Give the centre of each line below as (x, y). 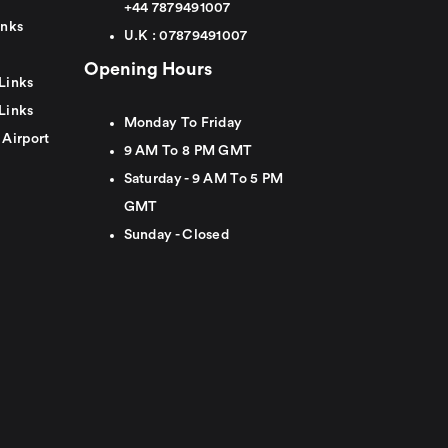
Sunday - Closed (176, 235)
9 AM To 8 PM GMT (188, 151)
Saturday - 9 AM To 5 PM (203, 179)
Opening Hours (147, 69)
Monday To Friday (183, 123)
